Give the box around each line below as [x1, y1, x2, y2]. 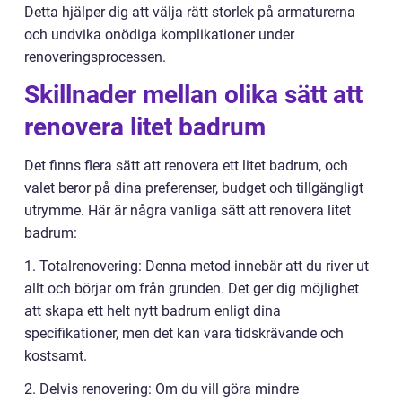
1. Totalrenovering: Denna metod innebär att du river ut [24, 258, 369, 275]
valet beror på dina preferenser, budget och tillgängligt [24, 179, 363, 197]
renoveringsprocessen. [24, 48, 166, 66]
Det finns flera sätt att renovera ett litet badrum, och [24, 157, 348, 175]
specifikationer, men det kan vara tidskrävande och [24, 325, 344, 343]
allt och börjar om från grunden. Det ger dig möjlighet [24, 280, 359, 298]
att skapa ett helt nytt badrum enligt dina [24, 302, 281, 320]
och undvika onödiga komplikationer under [24, 26, 294, 44]
